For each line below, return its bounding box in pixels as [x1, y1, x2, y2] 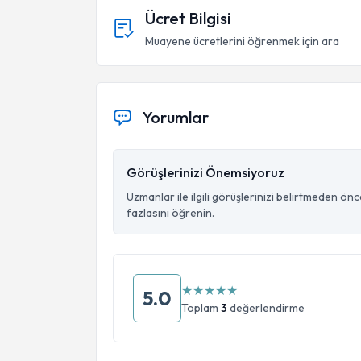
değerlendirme [227, 301, 305, 315]
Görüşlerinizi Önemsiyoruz [127, 164, 284, 180]
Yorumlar [142, 107, 209, 127]
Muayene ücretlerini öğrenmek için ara [145, 34, 339, 48]
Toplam [181, 301, 221, 315]
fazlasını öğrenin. [127, 205, 214, 220]
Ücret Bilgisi [145, 8, 231, 28]
